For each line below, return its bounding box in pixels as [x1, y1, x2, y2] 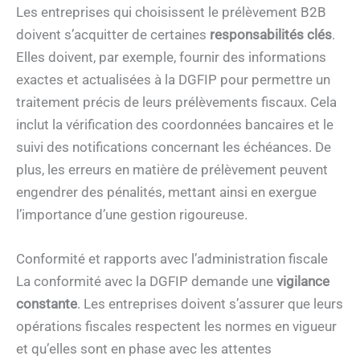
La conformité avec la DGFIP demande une [16, 273, 276, 290]
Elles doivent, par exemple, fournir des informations [16, 49, 326, 66]
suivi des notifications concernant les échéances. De [16, 139, 331, 156]
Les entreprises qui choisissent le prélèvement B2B [16, 4, 326, 21]
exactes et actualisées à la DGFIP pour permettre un [16, 72, 330, 88]
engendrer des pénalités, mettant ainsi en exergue [16, 184, 317, 201]
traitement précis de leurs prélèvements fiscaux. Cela [16, 94, 337, 111]
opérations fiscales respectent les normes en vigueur [16, 318, 337, 335]
